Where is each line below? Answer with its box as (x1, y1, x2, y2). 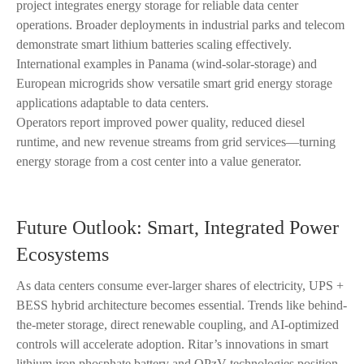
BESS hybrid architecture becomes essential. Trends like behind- (16, 298, 347, 313)
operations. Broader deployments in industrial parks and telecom (16, 18, 344, 32)
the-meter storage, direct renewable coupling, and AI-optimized (16, 318, 339, 332)
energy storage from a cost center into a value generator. (16, 154, 301, 169)
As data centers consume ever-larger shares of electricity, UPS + (16, 279, 344, 293)
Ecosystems (16, 244, 109, 266)
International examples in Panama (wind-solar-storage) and (16, 57, 317, 71)
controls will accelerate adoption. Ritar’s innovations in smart (16, 337, 328, 352)
